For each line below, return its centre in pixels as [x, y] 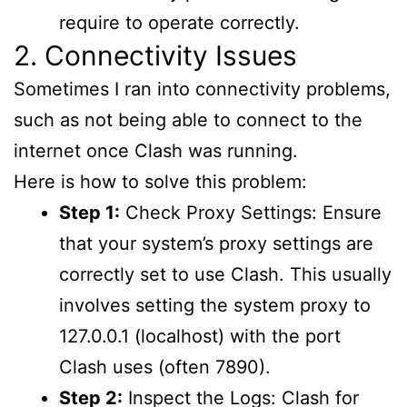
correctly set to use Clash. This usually [225, 275]
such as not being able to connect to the [188, 120]
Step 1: [89, 213]
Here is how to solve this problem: [160, 182]
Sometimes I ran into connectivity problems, [202, 89]
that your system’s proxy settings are [216, 244]
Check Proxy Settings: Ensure [251, 213]
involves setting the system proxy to [215, 306]
